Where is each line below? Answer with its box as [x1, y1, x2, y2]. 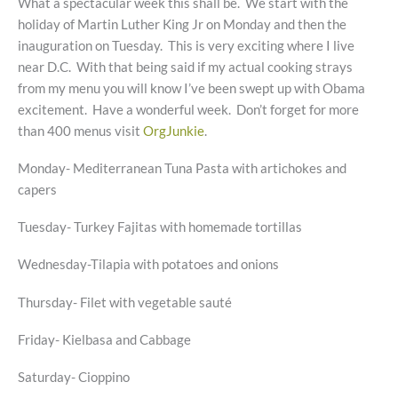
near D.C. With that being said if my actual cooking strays [18, 59, 353, 75]
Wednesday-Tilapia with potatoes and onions [18, 257, 279, 273]
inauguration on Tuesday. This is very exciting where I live [18, 37, 354, 53]
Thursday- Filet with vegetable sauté [18, 294, 232, 310]
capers [18, 181, 57, 197]
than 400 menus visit [18, 123, 143, 139]
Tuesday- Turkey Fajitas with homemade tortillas [18, 219, 302, 235]
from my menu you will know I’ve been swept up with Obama [18, 80, 365, 96]
